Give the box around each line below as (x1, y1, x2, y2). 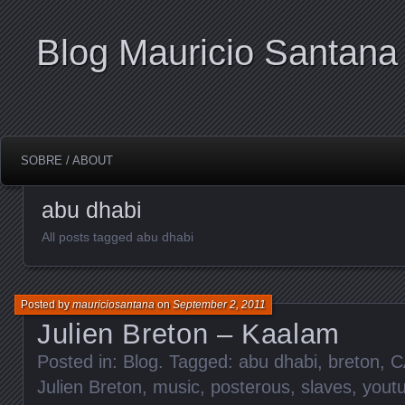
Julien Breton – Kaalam (37, 317, 340, 350)
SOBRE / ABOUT (21, 154, 113, 167)
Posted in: (37, 351, 123, 372)
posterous (211, 376, 290, 397)
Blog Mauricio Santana (36, 33, 398, 72)
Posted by (21, 297, 72, 311)
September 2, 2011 (173, 297, 266, 311)
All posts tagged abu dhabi (42, 230, 193, 244)
